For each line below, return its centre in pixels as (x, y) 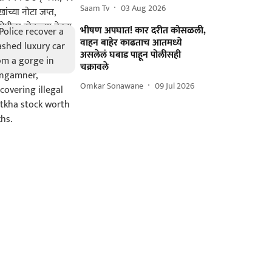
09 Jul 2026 (175, 86)
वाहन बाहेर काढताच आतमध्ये (131, 43)
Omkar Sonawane (112, 86)
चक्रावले (95, 67)
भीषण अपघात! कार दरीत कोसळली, (143, 31)
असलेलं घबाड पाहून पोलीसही (131, 55)
